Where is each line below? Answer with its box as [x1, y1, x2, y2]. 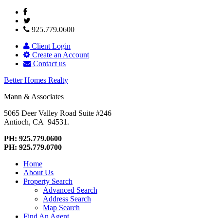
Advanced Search [43, 186, 97, 194]
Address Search [43, 195, 91, 203]
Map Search [43, 203, 80, 212]
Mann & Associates [4, 92, 64, 101]
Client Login [30, 42, 71, 50]
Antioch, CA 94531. [4, 118, 69, 126]
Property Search [23, 177, 73, 185]
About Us [23, 168, 54, 177]
